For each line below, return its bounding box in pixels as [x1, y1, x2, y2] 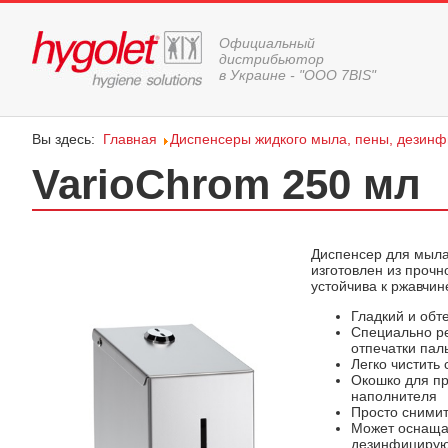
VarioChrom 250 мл [32, 161, 421, 208]
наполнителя [351, 387, 437, 404]
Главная [103, 131, 157, 147]
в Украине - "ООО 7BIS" [219, 67, 376, 83]
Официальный [219, 35, 315, 51]
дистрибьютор [219, 51, 324, 67]
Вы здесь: [32, 131, 103, 147]
